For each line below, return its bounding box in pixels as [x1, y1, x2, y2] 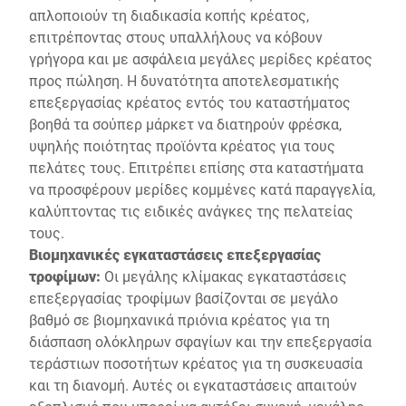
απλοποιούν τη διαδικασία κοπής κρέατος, [29, 5, 309, 24]
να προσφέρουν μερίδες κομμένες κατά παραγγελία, [29, 179, 375, 198]
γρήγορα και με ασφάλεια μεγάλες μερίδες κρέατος [29, 49, 372, 68]
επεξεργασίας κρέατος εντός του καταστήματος [29, 92, 351, 111]
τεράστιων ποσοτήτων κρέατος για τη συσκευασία [29, 353, 362, 372]
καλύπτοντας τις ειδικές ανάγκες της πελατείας [29, 201, 353, 220]
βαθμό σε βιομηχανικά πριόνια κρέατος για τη [29, 310, 330, 329]
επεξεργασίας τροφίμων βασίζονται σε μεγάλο [29, 288, 338, 307]
